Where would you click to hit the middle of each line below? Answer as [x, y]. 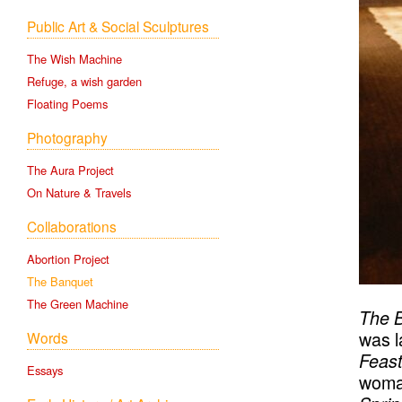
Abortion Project [68, 259]
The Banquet [60, 282]
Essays [45, 371]
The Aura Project [70, 170]
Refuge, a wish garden [84, 82]
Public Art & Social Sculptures [118, 26]
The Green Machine [78, 304]
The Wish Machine [74, 59]
